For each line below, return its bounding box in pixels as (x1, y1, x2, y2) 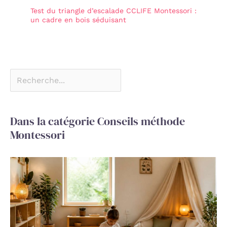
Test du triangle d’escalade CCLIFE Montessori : (30, 7, 197, 15)
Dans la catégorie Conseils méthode (10, 113, 185, 129)
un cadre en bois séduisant (30, 16, 126, 24)
